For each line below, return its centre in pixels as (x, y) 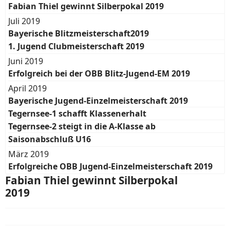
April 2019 (27, 88)
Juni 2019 (26, 61)
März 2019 (28, 154)
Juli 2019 (24, 21)
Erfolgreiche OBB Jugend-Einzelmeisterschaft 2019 (110, 166)
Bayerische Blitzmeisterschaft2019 (79, 33)
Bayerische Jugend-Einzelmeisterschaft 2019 (98, 101)
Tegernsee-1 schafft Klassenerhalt (77, 113)
